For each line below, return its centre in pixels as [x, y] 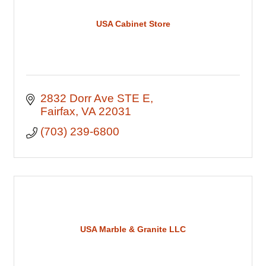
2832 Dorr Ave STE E [95, 98]
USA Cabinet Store [133, 23]
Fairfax [58, 111]
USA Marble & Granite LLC [133, 229]
